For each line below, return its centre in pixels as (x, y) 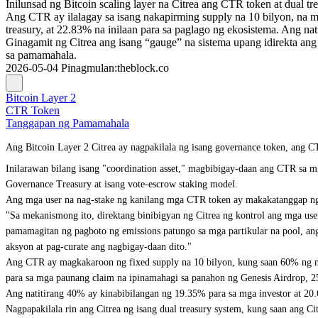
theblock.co (143, 68)
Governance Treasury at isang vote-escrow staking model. (122, 184)
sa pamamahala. (41, 55)
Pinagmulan (88, 68)
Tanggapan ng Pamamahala (67, 123)
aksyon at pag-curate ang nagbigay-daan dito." (99, 247)
